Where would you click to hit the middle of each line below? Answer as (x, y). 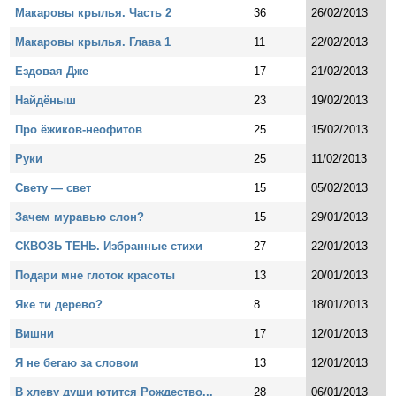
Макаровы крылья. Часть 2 (94, 12)
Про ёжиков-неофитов (79, 129)
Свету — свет (53, 187)
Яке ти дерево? (59, 304)
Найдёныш (46, 100)
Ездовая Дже (52, 71)
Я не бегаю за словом (77, 362)
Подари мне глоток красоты (95, 275)
